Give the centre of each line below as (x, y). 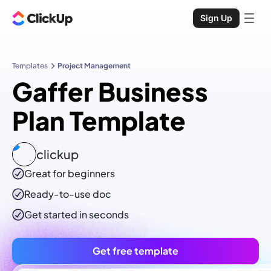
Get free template (135, 251)
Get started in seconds (77, 215)
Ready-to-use (58, 194)
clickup (57, 154)
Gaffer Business (110, 91)
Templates (30, 66)
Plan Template (99, 120)
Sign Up (216, 18)
